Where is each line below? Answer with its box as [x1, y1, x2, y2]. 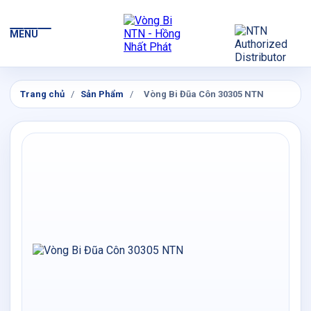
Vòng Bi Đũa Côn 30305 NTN [144, 89, 264, 99]
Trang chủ [20, 89, 65, 99]
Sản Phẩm [81, 89, 124, 99]
